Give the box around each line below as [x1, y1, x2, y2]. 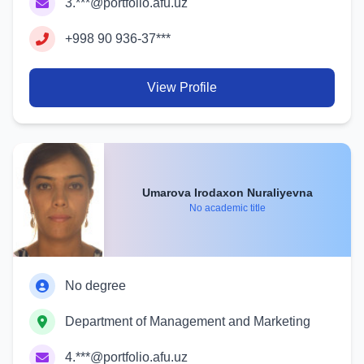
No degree [65, 279, 126, 292]
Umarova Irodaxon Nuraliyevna [247, 185, 313, 199]
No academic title [189, 201, 266, 214]
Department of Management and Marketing [65, 314, 310, 328]
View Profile [147, 80, 217, 94]
